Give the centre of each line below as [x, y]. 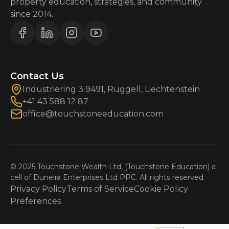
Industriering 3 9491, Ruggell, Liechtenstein [111, 89]
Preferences [36, 201]
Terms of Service [100, 189]
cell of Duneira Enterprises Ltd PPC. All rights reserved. [108, 177]
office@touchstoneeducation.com [93, 113]
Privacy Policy [38, 189]
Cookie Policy [161, 189]
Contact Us [37, 76]
